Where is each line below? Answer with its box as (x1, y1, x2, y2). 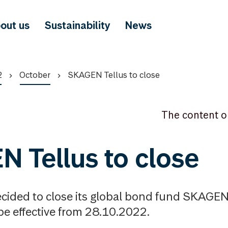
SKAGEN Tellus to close (68, 69, 160, 80)
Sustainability (45, 19, 110, 32)
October (19, 69, 50, 80)
